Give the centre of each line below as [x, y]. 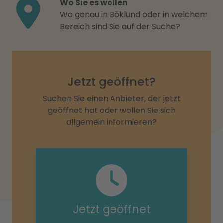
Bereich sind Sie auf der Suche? [120, 27]
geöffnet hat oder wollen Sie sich [111, 110]
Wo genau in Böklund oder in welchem [134, 15]
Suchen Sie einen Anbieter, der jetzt [111, 98]
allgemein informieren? [111, 122]
